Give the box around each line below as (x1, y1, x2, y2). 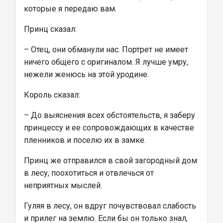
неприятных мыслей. (24, 181, 102, 190)
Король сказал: (24, 90, 80, 100)
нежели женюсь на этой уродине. (24, 70, 149, 79)
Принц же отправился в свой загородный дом (24, 156, 199, 165)
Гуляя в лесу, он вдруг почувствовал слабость (24, 201, 198, 211)
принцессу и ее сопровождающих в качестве (24, 123, 196, 132)
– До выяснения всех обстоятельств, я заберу (24, 111, 197, 120)
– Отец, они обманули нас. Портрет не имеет (24, 45, 190, 54)
